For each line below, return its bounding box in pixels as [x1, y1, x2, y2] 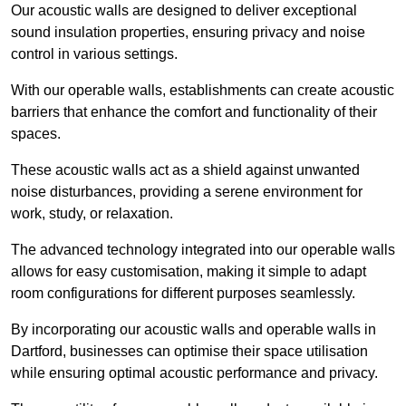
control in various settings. [11, 45, 181, 62]
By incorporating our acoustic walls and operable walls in [11, 321, 376, 337]
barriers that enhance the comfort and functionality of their [11, 103, 377, 120]
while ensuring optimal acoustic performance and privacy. [11, 364, 382, 381]
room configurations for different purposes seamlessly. [11, 285, 359, 301]
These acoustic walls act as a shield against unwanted [11, 161, 360, 178]
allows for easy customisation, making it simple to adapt [11, 263, 366, 279]
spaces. [11, 125, 61, 141]
